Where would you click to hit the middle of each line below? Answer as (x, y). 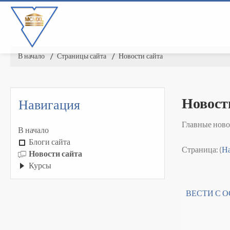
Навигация (49, 105)
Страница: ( (202, 150)
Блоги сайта (50, 142)
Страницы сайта (82, 56)
